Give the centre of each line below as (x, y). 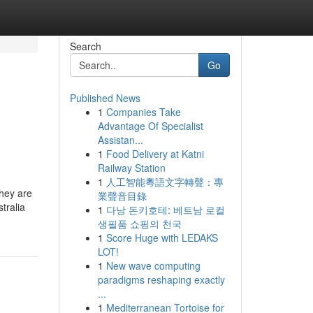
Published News (105, 98)
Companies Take (143, 112)
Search (85, 46)
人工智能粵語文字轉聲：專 (165, 182)
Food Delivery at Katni (155, 154)
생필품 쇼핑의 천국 (139, 224)
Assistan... (120, 140)
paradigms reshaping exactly (161, 279)
